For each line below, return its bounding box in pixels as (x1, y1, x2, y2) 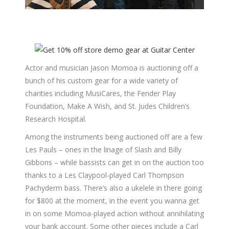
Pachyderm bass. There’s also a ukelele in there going (25, 182, 202, 193)
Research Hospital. (25, 113, 86, 124)
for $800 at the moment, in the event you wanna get (25, 195, 199, 205)
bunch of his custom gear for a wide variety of (25, 75, 178, 85)
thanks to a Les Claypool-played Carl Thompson (25, 170, 184, 180)
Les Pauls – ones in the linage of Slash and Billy (25, 144, 181, 154)
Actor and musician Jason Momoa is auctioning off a (25, 62, 198, 73)
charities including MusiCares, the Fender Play (25, 88, 176, 98)
